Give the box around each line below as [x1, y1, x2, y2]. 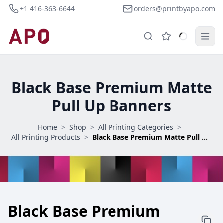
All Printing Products [11, 132, 80, 142]
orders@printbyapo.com [134, 4, 215, 13]
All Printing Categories [98, 122, 173, 132]
